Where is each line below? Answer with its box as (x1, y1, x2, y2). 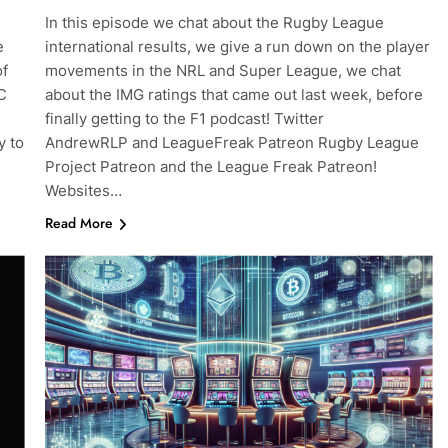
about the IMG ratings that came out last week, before (44, 85, 423, 105)
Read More (44, 213, 113, 234)
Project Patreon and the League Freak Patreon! (44, 157, 377, 177)
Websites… (44, 181, 122, 201)
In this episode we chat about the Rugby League (44, 13, 384, 33)
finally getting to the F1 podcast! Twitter (44, 109, 324, 129)
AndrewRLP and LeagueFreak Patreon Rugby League (44, 133, 419, 153)
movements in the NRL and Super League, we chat (44, 61, 401, 81)
